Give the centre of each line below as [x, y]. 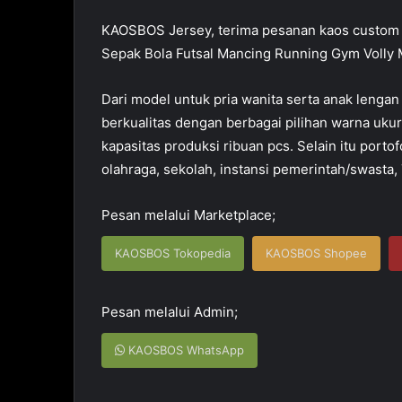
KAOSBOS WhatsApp [185, 350]
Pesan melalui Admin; [170, 312]
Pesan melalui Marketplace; [189, 215]
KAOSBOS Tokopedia [173, 253]
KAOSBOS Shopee [317, 253]
